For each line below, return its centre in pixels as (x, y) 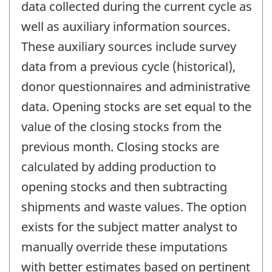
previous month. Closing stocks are (120, 147)
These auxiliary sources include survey (129, 47)
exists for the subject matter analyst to (129, 227)
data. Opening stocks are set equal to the (136, 107)
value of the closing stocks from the (121, 127)
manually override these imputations (124, 247)
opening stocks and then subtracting (124, 187)
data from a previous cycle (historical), (128, 67)
